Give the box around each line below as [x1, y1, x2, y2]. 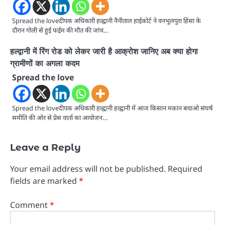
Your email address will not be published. [10, 163, 166, 174]
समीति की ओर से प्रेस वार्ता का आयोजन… [12, 113, 107, 122]
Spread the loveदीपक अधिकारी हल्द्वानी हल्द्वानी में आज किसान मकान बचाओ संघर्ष [12, 103, 212, 113]
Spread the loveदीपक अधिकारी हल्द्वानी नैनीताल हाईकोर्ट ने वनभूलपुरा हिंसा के [12, 16, 201, 25]
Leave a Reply [10, 141, 81, 153]
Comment [10, 199, 50, 210]
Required [168, 163, 202, 174]
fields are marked [10, 175, 79, 186]
